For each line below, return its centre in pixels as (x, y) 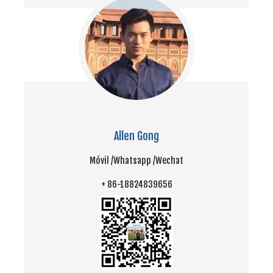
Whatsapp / (134, 161)
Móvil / (101, 161)
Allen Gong (136, 136)
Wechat (169, 161)
